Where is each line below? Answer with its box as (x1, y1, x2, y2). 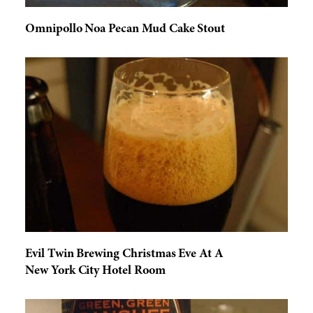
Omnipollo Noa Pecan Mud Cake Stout (25, 22, 226, 36)
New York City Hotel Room (25, 264, 166, 277)
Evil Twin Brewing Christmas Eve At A (25, 247, 224, 261)
